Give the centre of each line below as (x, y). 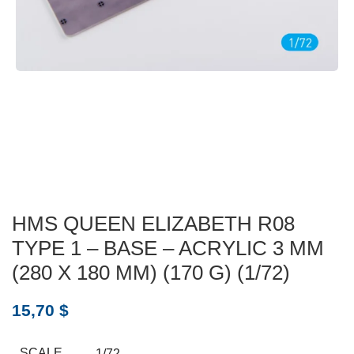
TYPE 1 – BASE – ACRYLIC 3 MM (168, 249)
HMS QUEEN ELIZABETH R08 (153, 224)
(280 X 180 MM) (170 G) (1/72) (151, 273)
